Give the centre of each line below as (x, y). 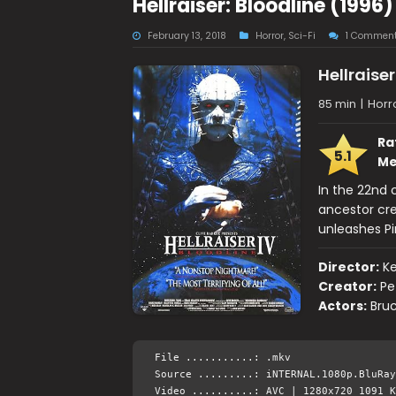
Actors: (342, 306)
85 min (337, 104)
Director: (348, 267)
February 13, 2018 (187, 36)
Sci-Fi (301, 36)
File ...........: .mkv (222, 358)
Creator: (347, 286)
